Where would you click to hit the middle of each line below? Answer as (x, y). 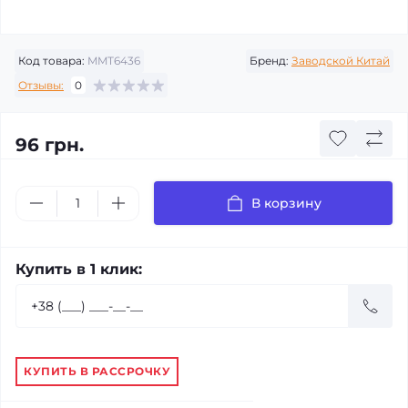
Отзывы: (41, 85)
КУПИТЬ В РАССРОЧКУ (97, 371)
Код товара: (51, 61)
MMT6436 (112, 61)
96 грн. (50, 145)
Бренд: (269, 61)
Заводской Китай (341, 61)
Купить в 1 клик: (79, 269)
